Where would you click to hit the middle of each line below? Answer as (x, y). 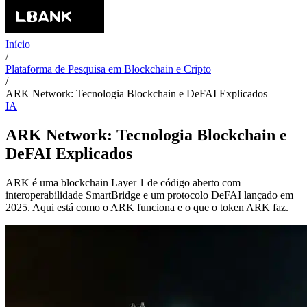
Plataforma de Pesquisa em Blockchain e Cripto (108, 69)
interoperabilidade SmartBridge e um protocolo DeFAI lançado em (149, 195)
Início (18, 44)
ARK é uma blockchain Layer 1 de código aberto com (123, 182)
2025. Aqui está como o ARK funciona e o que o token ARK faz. (147, 207)
